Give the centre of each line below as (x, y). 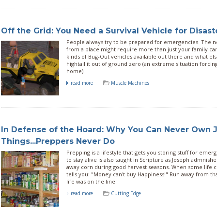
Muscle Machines (130, 83)
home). (76, 71)
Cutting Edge (126, 194)
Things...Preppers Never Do (58, 141)
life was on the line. (92, 182)
